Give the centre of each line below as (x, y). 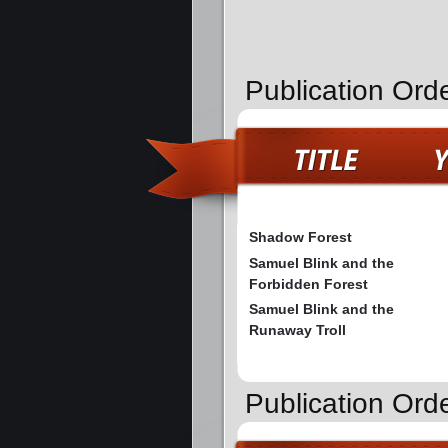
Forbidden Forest (308, 284)
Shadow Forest (300, 237)
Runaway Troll (297, 330)
